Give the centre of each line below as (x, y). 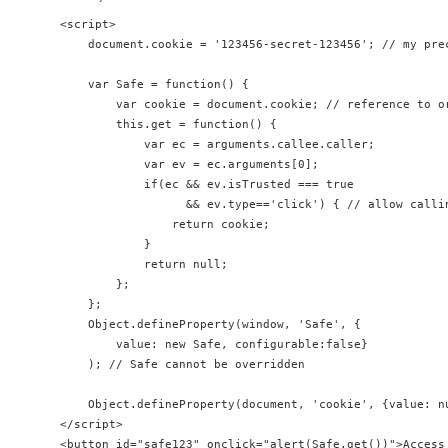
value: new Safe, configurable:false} (214, 344)
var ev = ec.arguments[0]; (189, 164)
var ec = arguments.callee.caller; (217, 144)
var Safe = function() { (154, 84)
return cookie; (165, 224)
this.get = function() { (172, 124)
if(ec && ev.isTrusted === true (210, 184)
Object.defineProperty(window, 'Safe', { (210, 324)
